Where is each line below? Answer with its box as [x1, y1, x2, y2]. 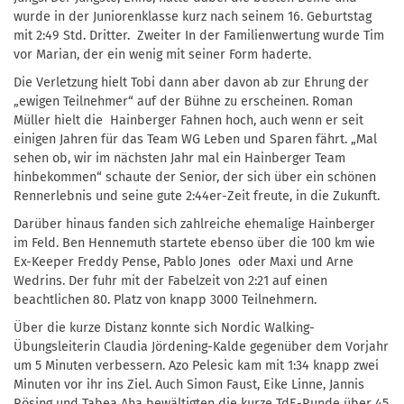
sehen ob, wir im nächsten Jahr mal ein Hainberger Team [14, 150, 345, 166]
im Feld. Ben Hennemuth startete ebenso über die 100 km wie [14, 234, 375, 251]
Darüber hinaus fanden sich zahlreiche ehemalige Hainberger [14, 216, 375, 232]
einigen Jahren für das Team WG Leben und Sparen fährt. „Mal [14, 131, 377, 147]
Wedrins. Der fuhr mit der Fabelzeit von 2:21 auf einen [14, 272, 327, 289]
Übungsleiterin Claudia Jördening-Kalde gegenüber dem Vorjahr [14, 338, 389, 354]
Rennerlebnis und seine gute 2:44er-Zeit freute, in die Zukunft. [14, 188, 380, 204]
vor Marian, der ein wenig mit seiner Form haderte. [14, 46, 311, 62]
